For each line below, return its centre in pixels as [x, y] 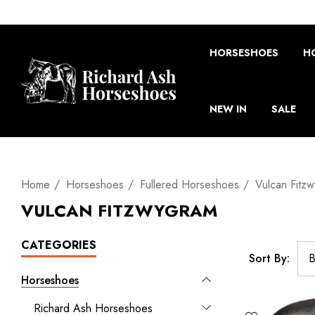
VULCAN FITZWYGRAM [119, 211]
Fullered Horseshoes [189, 185]
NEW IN [228, 109]
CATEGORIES [59, 245]
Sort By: [269, 258]
